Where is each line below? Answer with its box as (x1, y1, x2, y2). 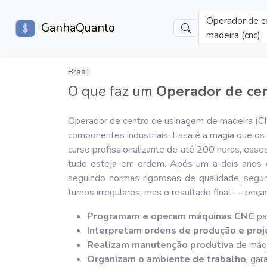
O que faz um (68, 82, 156, 101)
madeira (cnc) (206, 29, 261, 42)
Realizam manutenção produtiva (87, 238, 234, 252)
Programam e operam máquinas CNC (87, 210, 254, 223)
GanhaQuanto (41, 19, 115, 36)
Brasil (68, 66, 89, 77)
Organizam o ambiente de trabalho (87, 253, 246, 266)
